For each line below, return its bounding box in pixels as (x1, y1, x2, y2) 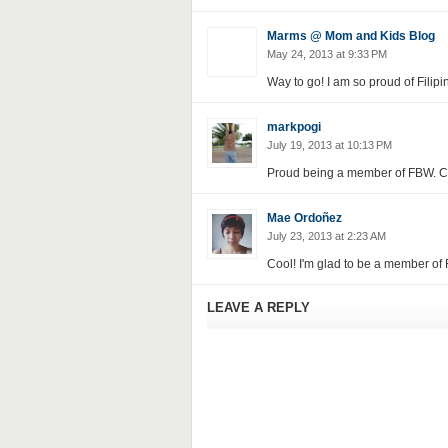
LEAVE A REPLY (206, 300, 310, 315)
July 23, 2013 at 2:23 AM (266, 230, 386, 242)
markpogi (266, 120, 321, 134)
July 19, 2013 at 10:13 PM (266, 139, 392, 151)
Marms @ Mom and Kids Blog (266, 29, 435, 43)
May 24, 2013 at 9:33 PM (266, 48, 387, 60)
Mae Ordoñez (266, 211, 342, 225)
